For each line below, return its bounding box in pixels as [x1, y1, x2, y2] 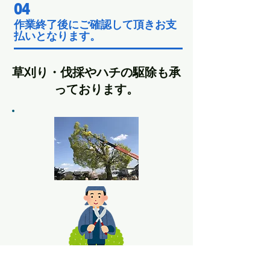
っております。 [54, 81, 139, 97]
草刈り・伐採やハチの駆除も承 [12, 64, 181, 80]
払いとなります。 [13, 30, 101, 42]
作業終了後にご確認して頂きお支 [13, 18, 177, 31]
